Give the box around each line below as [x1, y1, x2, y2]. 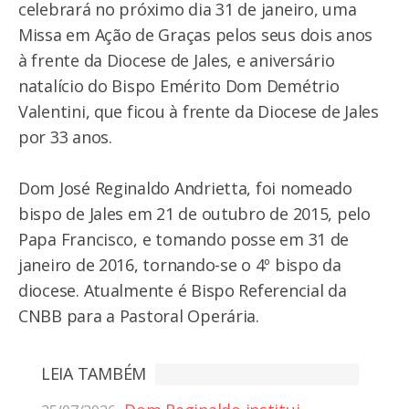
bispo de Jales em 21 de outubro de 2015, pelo [18, 202, 371, 225]
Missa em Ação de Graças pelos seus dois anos [18, 23, 373, 46]
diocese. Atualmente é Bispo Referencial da [18, 278, 347, 301]
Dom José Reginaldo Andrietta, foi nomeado [18, 176, 352, 199]
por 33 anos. [18, 125, 112, 148]
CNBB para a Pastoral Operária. [18, 304, 259, 327]
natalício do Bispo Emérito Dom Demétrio [18, 74, 340, 97]
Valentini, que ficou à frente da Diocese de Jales [18, 100, 379, 122]
